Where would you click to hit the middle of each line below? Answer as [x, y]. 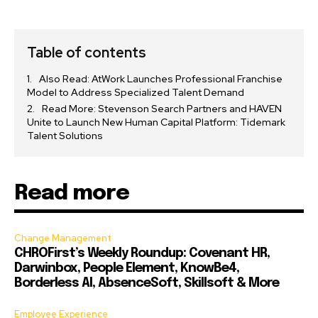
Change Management [63, 238]
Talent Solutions [65, 136]
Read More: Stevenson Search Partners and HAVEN [162, 109]
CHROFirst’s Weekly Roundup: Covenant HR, [142, 254]
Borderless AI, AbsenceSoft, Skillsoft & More [147, 284]
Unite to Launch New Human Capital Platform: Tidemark [156, 122]
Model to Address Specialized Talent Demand [136, 93]
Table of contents [87, 53]
